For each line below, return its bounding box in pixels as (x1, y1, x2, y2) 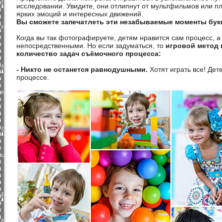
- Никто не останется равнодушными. (16, 65, 148, 73)
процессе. (16, 73, 49, 81)
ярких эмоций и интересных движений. (16, 10, 145, 18)
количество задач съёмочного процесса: (16, 50, 161, 57)
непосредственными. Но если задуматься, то (16, 42, 166, 50)
